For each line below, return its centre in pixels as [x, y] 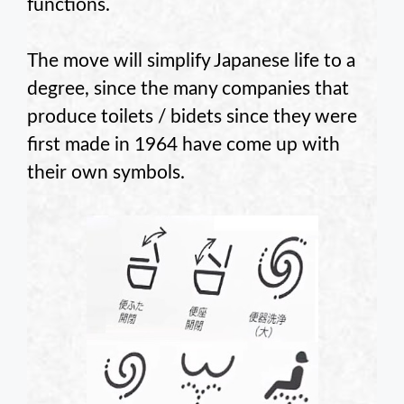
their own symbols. [106, 173]
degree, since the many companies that [188, 89]
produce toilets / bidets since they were [192, 117]
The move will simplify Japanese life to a [191, 61]
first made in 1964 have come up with [184, 145]
